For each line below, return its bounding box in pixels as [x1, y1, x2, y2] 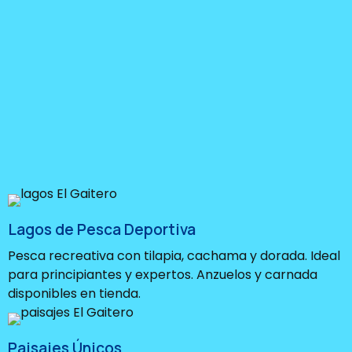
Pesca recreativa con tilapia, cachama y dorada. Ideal [8, 246, 340, 265]
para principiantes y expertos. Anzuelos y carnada [8, 265, 317, 284]
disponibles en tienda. [8, 284, 141, 302]
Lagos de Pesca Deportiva [8, 218, 196, 240]
